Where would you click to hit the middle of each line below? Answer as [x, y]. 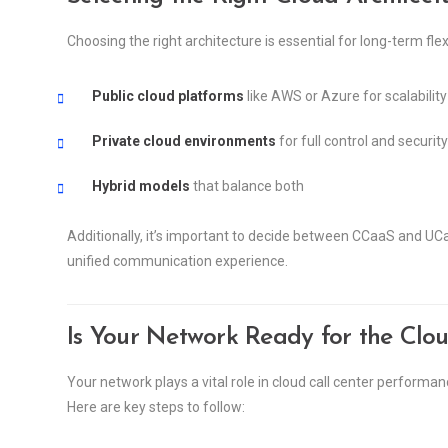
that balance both [247, 185]
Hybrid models [141, 185]
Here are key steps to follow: [156, 406]
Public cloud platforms [168, 95]
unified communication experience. [177, 260]
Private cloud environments [184, 140]
